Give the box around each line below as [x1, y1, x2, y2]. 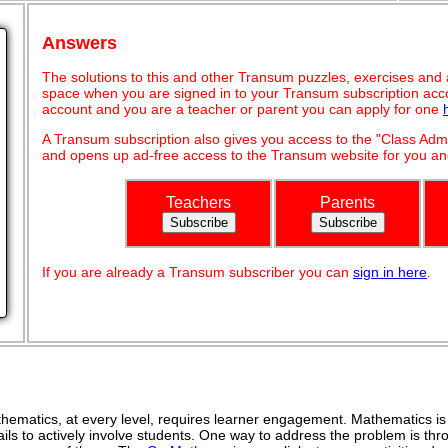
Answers [42, 32, 117, 53]
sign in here [353, 263, 427, 280]
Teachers [166, 193, 231, 211]
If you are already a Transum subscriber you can [42, 263, 353, 280]
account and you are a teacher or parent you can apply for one [42, 100, 443, 117]
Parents [320, 193, 375, 211]
